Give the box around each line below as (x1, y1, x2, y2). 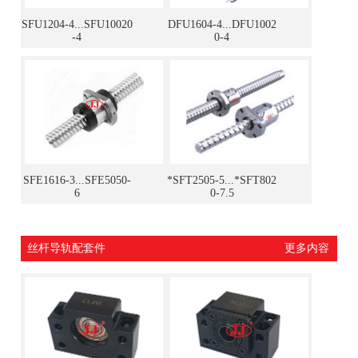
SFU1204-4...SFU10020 (21, 18, 133, 30)
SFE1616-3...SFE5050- (22, 173, 131, 186)
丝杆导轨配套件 (27, 242, 106, 254)
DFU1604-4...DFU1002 (167, 18, 276, 30)
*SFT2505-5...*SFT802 (167, 173, 277, 186)
